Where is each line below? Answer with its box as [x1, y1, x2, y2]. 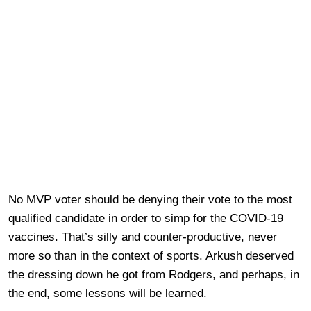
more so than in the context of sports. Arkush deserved [8, 249, 294, 262]
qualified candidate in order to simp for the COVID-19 [8, 211, 283, 225]
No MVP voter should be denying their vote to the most [8, 192, 292, 206]
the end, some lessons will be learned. [8, 286, 207, 300]
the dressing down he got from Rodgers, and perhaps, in [8, 267, 299, 281]
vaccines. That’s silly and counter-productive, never [8, 230, 277, 244]
